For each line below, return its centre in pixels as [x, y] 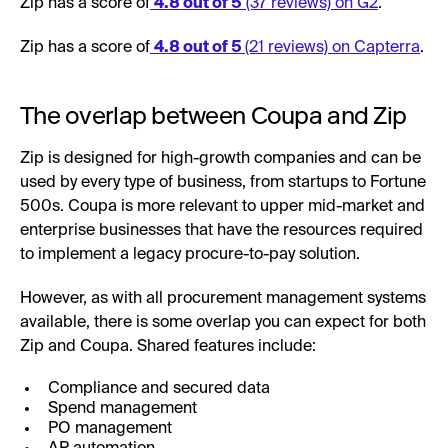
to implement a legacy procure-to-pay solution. [190, 254]
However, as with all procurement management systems [223, 298]
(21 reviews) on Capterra [332, 47]
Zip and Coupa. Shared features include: [168, 346]
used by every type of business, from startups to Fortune [223, 182]
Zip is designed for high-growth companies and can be [220, 158]
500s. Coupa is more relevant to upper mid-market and [222, 206]
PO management [110, 428]
